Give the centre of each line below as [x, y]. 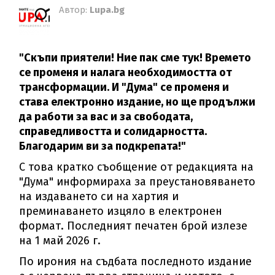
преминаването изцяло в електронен [121, 211]
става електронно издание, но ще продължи [137, 102]
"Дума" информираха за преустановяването [137, 182]
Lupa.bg [107, 10]
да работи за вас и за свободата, [106, 117]
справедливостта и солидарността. [113, 132]
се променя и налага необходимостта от [126, 73]
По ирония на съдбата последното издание [136, 262]
